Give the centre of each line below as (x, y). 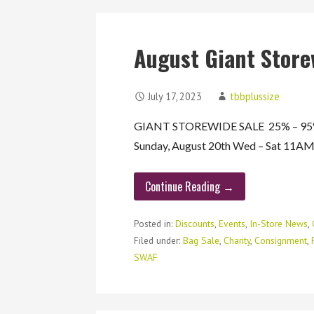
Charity (237, 241)
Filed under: (159, 241)
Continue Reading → (190, 186)
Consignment (281, 241)
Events (232, 224)
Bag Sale (202, 241)
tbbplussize (255, 96)
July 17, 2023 (175, 96)
